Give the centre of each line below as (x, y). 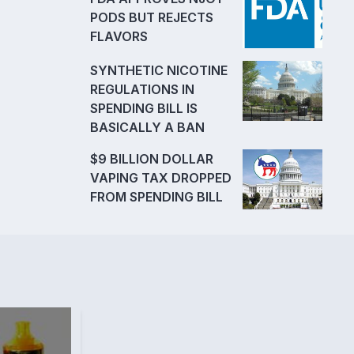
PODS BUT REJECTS (152, 17)
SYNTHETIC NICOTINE (159, 71)
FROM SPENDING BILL (156, 197)
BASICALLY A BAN (147, 128)
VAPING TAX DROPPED (161, 178)
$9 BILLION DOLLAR (152, 159)
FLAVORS (119, 36)
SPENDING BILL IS (144, 109)
